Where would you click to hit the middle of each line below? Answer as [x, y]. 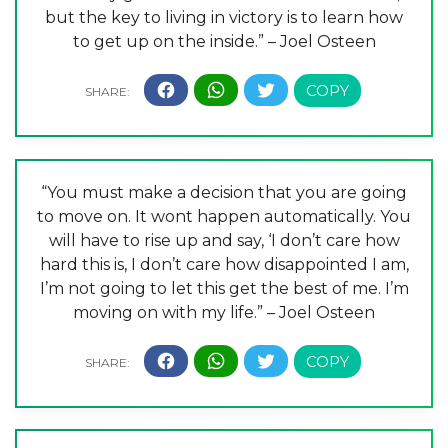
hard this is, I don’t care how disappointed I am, [224, 264]
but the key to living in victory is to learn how [224, 17]
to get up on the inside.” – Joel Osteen [224, 41]
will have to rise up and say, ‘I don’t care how [224, 240]
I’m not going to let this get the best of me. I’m [224, 288]
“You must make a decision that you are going [224, 192]
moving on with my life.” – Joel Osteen [224, 312]
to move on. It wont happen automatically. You [224, 216]
